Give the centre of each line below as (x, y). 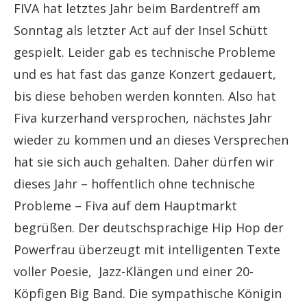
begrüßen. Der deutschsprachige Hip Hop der (149, 227)
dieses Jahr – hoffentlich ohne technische (134, 183)
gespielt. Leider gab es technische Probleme (145, 52)
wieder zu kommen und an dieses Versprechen (151, 139)
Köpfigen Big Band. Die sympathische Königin (148, 293)
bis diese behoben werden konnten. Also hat (145, 96)
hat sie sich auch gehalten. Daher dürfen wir (144, 161)
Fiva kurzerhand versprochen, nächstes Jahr (143, 118)
